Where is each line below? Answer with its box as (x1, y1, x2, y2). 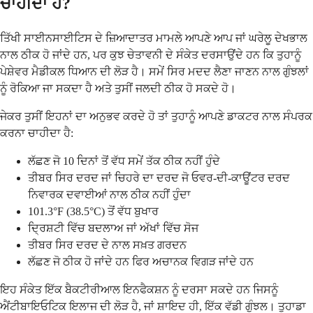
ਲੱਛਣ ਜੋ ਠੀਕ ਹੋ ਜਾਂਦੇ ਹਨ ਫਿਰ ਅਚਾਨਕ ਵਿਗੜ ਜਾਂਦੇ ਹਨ (28, 256, 254, 268)
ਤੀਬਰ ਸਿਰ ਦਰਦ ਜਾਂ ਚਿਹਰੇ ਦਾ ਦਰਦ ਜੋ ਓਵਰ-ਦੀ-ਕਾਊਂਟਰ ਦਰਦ (28, 172, 290, 184)
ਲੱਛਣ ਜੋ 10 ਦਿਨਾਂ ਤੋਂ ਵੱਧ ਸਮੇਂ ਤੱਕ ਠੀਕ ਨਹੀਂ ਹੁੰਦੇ (28, 155, 220, 168)
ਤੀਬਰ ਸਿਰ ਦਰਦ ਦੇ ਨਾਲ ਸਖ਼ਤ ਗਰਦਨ (28, 239, 187, 252)
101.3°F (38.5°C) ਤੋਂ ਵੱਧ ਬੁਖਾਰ (28, 205, 159, 218)
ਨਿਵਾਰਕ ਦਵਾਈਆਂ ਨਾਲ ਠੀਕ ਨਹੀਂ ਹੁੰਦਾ (28, 189, 191, 201)
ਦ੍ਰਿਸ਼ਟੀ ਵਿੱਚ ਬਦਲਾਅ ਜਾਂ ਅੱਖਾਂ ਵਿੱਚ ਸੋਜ (28, 222, 198, 235)
